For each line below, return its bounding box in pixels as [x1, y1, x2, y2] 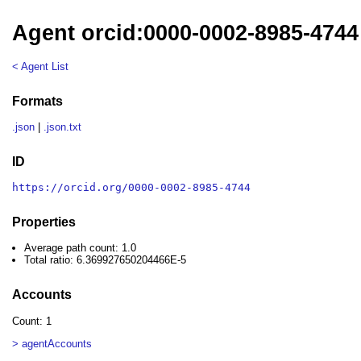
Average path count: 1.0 [24, 242, 137, 255]
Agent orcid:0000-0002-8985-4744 [12, 21, 359, 46]
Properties [12, 214, 77, 229]
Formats [12, 93, 64, 108]
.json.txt [44, 121, 82, 134]
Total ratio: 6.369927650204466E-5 [24, 254, 187, 267]
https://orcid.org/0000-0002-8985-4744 [12, 181, 251, 194]
